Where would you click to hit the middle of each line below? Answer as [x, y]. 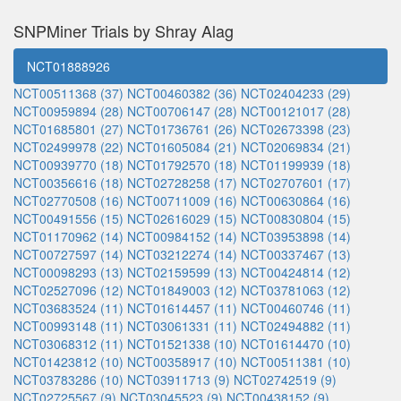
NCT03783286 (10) [68, 380]
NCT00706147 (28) [182, 111]
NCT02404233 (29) [296, 93]
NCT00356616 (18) [68, 183]
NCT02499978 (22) [68, 147]
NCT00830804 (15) [296, 218]
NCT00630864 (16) [296, 200]
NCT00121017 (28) [296, 111]
